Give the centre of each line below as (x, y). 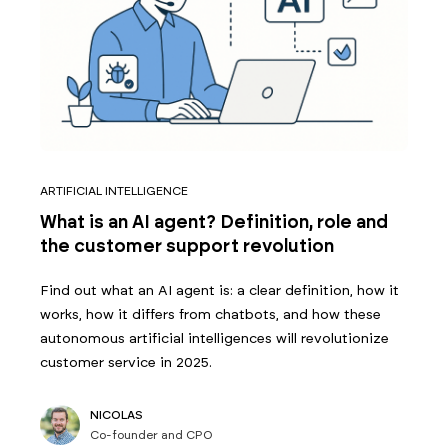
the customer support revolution (187, 246)
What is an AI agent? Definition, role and (214, 222)
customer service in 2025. (126, 362)
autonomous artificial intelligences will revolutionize (214, 338)
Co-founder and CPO (151, 434)
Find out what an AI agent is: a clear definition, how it (219, 290)
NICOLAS (116, 414)
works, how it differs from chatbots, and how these (210, 314)
